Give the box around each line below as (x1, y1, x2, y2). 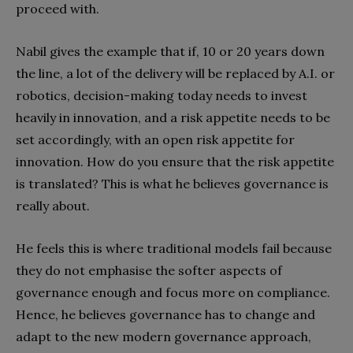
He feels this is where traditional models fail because (16, 240, 332, 256)
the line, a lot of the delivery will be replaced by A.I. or (16, 65, 335, 81)
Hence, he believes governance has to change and (16, 306, 315, 322)
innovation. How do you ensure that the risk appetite (16, 153, 334, 169)
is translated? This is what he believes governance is (16, 175, 329, 191)
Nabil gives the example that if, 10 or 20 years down (16, 43, 325, 59)
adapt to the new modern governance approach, (16, 328, 311, 344)
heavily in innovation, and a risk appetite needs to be (16, 109, 330, 125)
